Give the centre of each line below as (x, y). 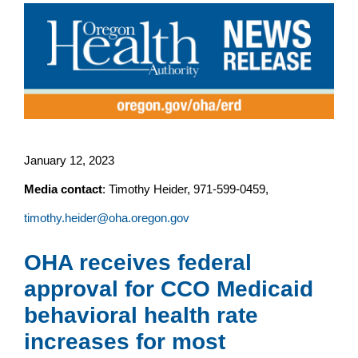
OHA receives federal (138, 262)
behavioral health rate (141, 315)
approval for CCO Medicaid (169, 288)
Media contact (63, 189)
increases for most (125, 341)
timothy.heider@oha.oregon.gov (107, 217)
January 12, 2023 (69, 160)
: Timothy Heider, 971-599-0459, (189, 189)
